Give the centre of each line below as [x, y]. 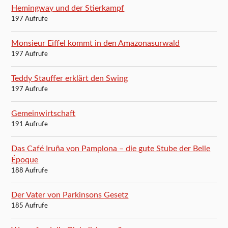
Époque [25, 160]
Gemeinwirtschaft [44, 114]
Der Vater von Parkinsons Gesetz [70, 195]
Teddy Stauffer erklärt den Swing [70, 79]
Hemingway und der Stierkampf [68, 8]
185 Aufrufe [30, 206]
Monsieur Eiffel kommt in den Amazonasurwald [96, 44]
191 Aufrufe [30, 125]
